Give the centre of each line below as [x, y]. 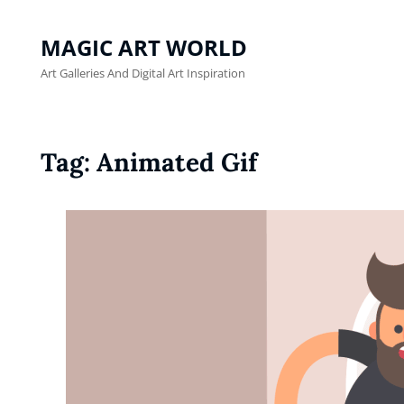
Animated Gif [177, 162]
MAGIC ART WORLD [144, 47]
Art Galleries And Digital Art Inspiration [143, 73]
